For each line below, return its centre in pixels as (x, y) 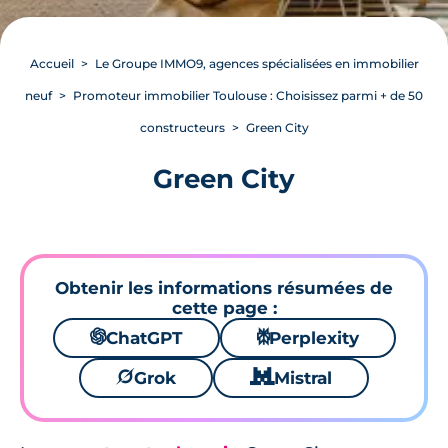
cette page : (224, 308)
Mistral (303, 378)
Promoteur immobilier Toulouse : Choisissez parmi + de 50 (248, 95)
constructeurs (182, 127)
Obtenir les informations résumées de (224, 288)
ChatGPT (144, 338)
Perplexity (313, 338)
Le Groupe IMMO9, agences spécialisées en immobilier (256, 63)
